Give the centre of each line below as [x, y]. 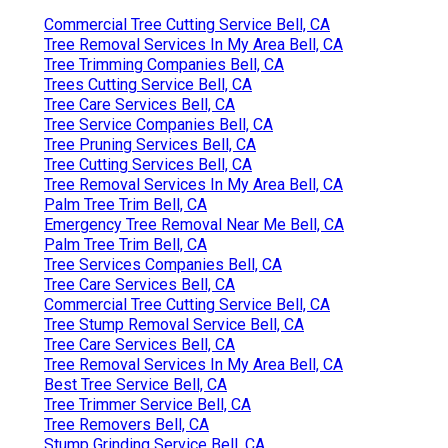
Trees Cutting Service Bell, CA [148, 85]
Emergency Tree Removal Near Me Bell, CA [194, 225]
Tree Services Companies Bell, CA [163, 265]
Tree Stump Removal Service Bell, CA [174, 325]
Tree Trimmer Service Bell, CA [147, 405]
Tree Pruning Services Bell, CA [150, 145]
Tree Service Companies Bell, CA [158, 125]
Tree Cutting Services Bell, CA [148, 165]
